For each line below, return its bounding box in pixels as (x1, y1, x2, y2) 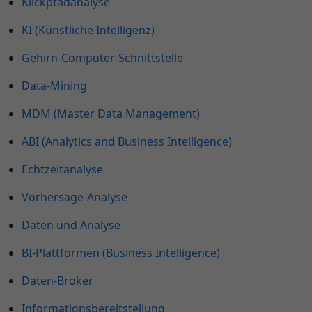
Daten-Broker (22, 273, 93, 289)
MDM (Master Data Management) (22, 106, 200, 122)
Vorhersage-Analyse (22, 189, 127, 205)
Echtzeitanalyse (22, 162, 103, 178)
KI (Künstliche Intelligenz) (22, 22, 155, 38)
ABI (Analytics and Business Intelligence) (22, 134, 232, 150)
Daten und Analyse (22, 217, 120, 233)
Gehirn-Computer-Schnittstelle (22, 50, 183, 66)
